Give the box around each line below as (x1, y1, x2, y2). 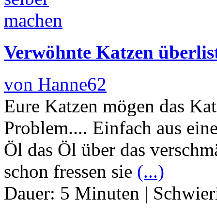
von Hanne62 (4, 74, 107, 95)
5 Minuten (60, 183, 139, 204)
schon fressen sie (4, 161, 137, 182)
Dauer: (4, 183, 60, 204)
